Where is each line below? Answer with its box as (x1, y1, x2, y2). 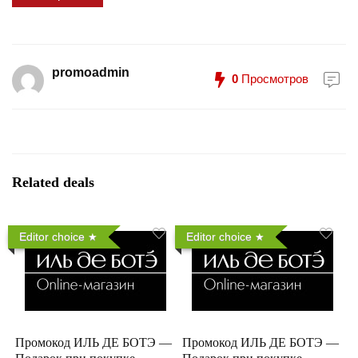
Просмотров (238, 71, 308, 86)
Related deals (12, 173, 94, 190)
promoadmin (52, 65, 129, 79)
